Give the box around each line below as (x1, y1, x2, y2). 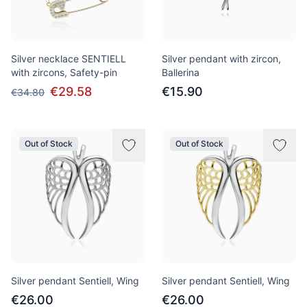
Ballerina (162, 66, 199, 78)
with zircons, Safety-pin (11, 66, 117, 78)
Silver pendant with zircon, (162, 53, 281, 64)
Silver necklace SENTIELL (11, 53, 126, 64)
